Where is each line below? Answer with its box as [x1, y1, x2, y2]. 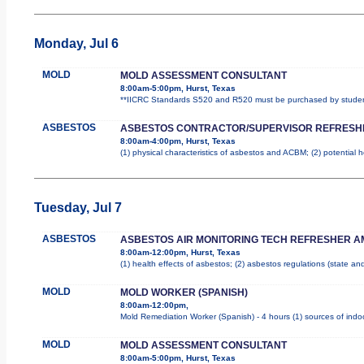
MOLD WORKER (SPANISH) [119, 286, 248, 298]
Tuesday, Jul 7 [33, 200, 122, 214]
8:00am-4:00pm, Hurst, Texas [119, 136, 236, 145]
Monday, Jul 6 [33, 36, 119, 50]
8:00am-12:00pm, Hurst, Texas [119, 247, 240, 257]
